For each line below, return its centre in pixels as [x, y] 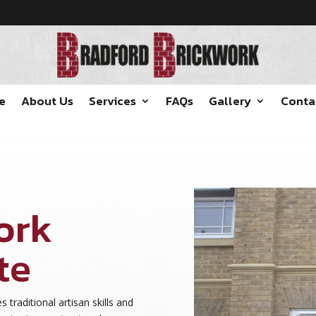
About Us [47, 101]
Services [112, 101]
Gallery [230, 101]
